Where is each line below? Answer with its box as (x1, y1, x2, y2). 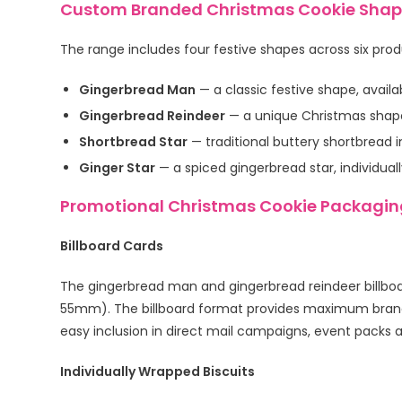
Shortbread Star (79, 133, 188, 152)
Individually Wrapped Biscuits (60, 363, 256, 381)
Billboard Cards (60, 237, 164, 256)
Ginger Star (79, 159, 156, 178)
